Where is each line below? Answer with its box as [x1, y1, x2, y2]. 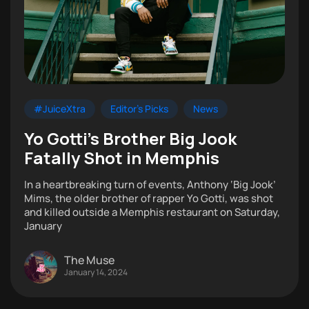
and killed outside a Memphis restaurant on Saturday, [24, 204, 280, 219]
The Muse [64, 252, 114, 268]
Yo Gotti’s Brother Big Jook [24, 126, 237, 150]
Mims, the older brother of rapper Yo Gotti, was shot [24, 190, 273, 206]
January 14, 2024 [64, 266, 128, 279]
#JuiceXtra [34, 101, 86, 115]
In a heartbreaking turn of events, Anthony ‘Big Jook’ [24, 177, 276, 192]
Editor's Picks [110, 101, 168, 115]
